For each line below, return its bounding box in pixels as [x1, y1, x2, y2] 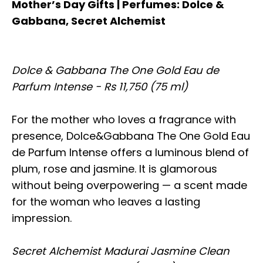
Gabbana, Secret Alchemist [12, 13, 166, 28]
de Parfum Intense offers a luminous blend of [12, 144, 249, 160]
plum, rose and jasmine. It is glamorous [12, 161, 217, 176]
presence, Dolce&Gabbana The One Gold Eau [12, 128, 250, 143]
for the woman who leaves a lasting [12, 194, 200, 209]
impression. [12, 210, 72, 225]
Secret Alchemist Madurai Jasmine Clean [12, 243, 230, 258]
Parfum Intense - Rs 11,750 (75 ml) [12, 79, 188, 94]
